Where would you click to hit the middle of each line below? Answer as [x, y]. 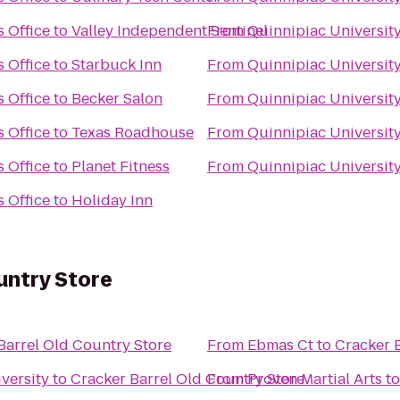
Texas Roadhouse [133, 133]
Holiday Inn [112, 200]
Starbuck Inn [117, 65]
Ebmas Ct [280, 345]
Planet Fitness [121, 167]
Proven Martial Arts [315, 379]
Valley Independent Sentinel [170, 31]
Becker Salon [117, 99]
